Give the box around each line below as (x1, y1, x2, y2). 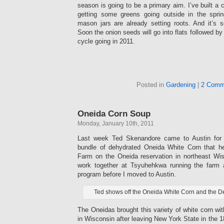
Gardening (166, 81, 195, 89)
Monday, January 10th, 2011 (77, 120, 154, 127)
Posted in (136, 81, 166, 89)
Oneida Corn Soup (77, 108, 150, 119)
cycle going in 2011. (77, 37, 135, 45)
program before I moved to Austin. (77, 170, 176, 178)
